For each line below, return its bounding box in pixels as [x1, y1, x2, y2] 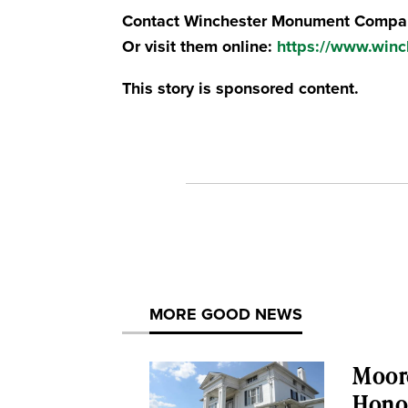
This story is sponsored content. [122, 76, 360, 101]
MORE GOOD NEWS [149, 302, 303, 327]
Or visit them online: [122, 35, 278, 59]
